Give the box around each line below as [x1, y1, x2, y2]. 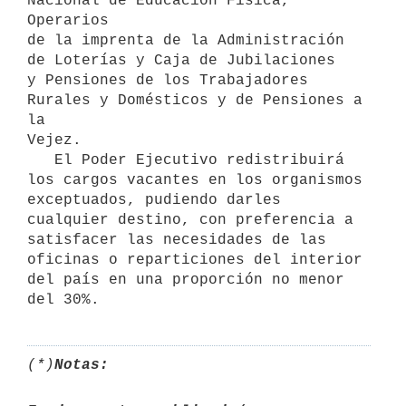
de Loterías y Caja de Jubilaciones [27, 52, 335, 69]
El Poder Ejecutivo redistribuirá [27, 151, 54, 169]
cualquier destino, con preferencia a [27, 211, 353, 228]
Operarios [27, 12, 109, 29]
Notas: [54, 356, 109, 373]
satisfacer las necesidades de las [27, 231, 326, 248]
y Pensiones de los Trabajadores [27, 72, 308, 89]
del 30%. [27, 291, 100, 308]
